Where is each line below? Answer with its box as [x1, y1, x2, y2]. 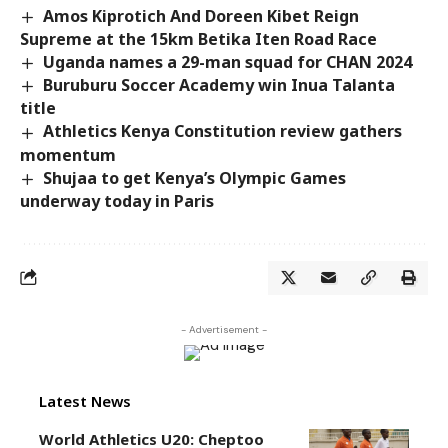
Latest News [39, 390, 131, 411]
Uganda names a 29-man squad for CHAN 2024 [43, 51, 413, 74]
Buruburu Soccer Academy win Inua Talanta [43, 74, 396, 97]
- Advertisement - [181, 322, 267, 336]
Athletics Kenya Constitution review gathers [43, 120, 403, 143]
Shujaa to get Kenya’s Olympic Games [43, 166, 347, 189]
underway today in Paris [20, 189, 214, 212]
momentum [20, 143, 116, 166]
